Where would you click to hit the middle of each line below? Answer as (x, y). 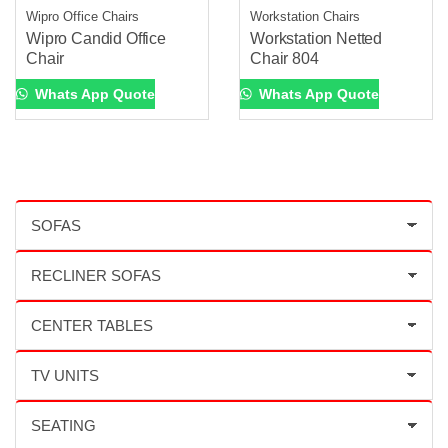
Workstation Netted (316, 38)
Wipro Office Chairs (82, 16)
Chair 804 (284, 58)
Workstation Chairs (305, 16)
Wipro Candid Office (96, 38)
